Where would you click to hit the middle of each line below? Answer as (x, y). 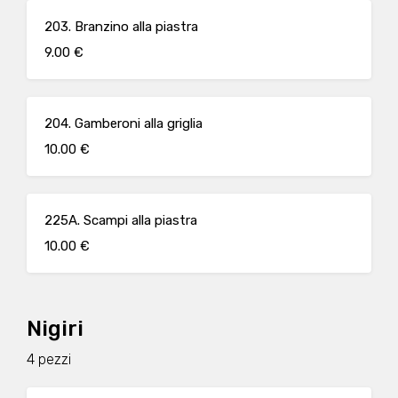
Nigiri (55, 329)
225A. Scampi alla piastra (121, 220)
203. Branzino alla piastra (121, 27)
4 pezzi (49, 359)
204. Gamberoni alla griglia (123, 123)
